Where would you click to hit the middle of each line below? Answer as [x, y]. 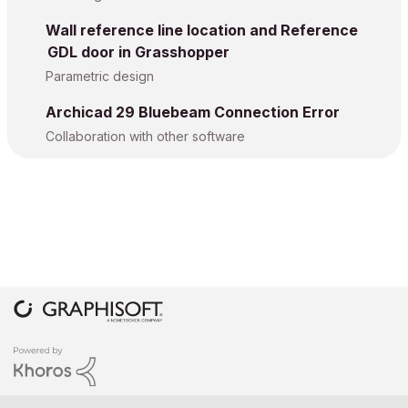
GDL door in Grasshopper [138, 52]
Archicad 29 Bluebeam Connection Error [193, 112]
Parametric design [100, 76]
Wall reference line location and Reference [202, 30]
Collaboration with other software [145, 136]
